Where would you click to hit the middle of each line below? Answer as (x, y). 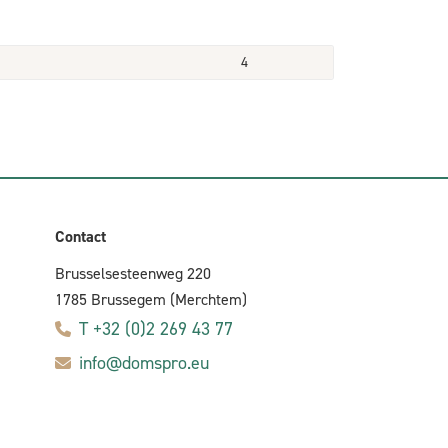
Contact (80, 236)
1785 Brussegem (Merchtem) (151, 299)
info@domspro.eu (144, 362)
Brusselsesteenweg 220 (133, 273)
